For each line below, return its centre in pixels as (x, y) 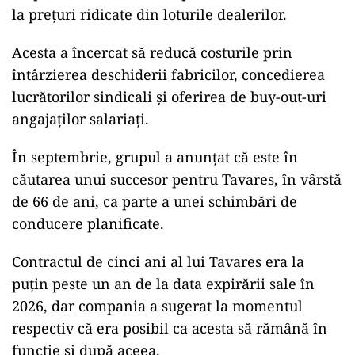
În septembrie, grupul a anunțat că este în (155, 157)
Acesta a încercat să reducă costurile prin (152, 53)
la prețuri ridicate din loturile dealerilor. (149, 15)
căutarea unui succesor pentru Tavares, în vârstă (177, 179)
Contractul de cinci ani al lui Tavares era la (158, 262)
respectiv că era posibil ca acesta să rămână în (170, 328)
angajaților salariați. (80, 119)
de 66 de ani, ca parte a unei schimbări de (155, 202)
